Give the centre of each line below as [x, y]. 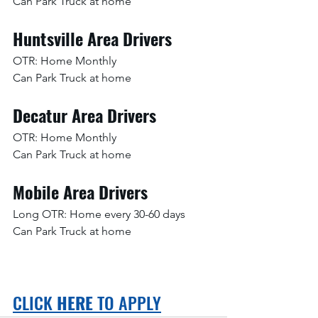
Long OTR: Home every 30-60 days [99, 214]
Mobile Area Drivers [80, 191]
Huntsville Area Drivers [92, 38]
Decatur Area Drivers [84, 115]
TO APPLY [127, 302]
